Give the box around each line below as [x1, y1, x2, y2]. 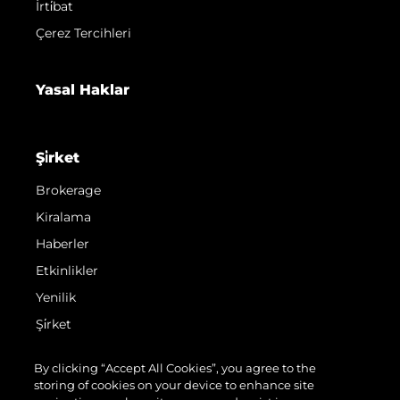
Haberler [36, 236, 89, 253]
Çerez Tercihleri [36, 25, 131, 42]
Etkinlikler [36, 262, 98, 279]
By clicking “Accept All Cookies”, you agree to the [34, 361, 317, 375]
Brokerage [36, 182, 101, 199]
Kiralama [36, 209, 91, 226]
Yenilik [36, 289, 76, 306]
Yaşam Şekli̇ [36, 370, 109, 387]
